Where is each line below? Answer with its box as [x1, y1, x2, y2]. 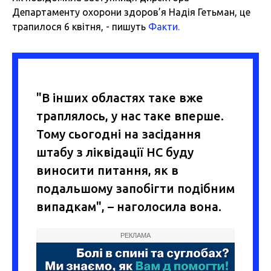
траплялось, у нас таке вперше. [36, 109, 224, 123]
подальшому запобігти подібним [36, 181, 235, 196]
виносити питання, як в [36, 163, 178, 178]
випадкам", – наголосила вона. [36, 200, 221, 214]
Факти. [148, 21, 180, 33]
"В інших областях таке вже [36, 91, 203, 105]
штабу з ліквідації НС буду [36, 145, 194, 160]
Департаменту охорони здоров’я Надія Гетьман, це [12, 7, 250, 18]
